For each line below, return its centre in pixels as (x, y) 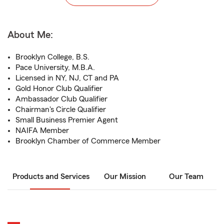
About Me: (30, 35)
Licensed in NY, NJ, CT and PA (67, 78)
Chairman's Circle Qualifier (61, 109)
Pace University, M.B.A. (55, 67)
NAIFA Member (42, 130)
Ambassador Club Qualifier (61, 99)
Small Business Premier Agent (67, 120)
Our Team (186, 176)
